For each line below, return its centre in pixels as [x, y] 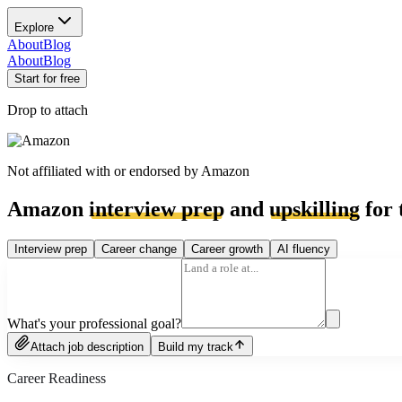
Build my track [196, 346]
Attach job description [87, 346]
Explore [34, 27]
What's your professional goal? [94, 323]
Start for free [47, 79]
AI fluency [304, 249]
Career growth [227, 249]
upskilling [315, 209]
